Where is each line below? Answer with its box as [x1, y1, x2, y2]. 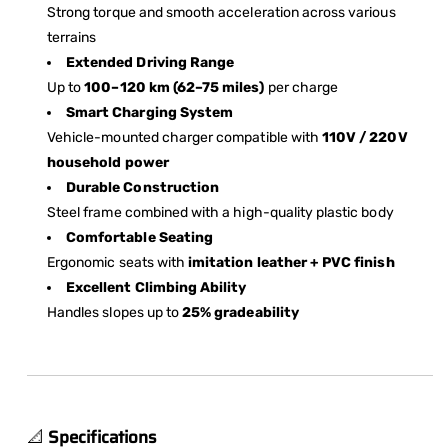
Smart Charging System [66, 104, 234, 122]
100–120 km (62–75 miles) [84, 79, 265, 97]
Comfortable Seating [66, 229, 213, 247]
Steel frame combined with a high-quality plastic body [47, 204, 394, 222]
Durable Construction [66, 179, 219, 197]
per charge [264, 79, 339, 97]
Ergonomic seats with [47, 254, 189, 272]
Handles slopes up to [47, 304, 183, 322]
